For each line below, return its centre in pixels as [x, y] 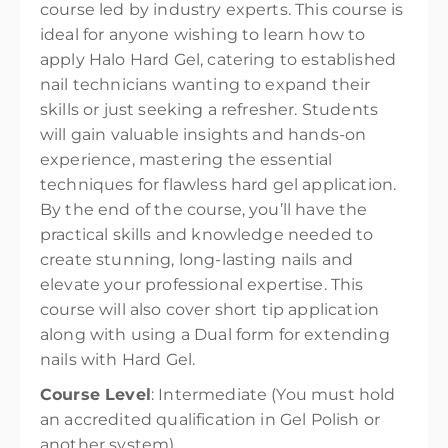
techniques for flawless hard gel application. [218, 184]
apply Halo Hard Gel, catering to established [218, 59]
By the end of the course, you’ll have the [204, 209]
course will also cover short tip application [210, 309]
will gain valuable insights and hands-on [203, 134]
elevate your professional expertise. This [202, 284]
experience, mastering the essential [186, 159]
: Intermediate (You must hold [273, 394]
